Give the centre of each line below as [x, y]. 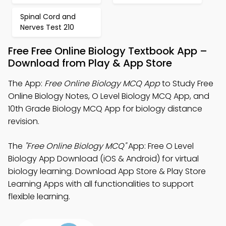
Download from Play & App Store [90, 63]
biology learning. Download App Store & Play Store [107, 171]
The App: [26, 83]
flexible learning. [39, 196]
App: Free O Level [160, 146]
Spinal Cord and [48, 17]
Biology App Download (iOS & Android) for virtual [103, 159]
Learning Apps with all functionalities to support [101, 184]
